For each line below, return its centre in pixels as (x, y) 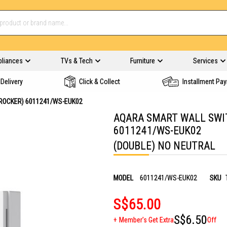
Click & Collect (100, 82)
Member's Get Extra (146, 220)
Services (205, 61)
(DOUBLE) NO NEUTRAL (164, 146)
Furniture (143, 61)
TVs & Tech (77, 61)
